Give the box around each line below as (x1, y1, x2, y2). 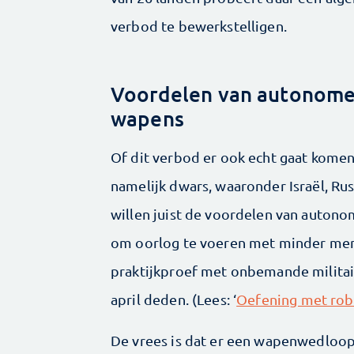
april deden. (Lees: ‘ (111, 290, 237, 307)
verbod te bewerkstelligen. (111, 17, 287, 34)
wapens (111, 104, 184, 131)
